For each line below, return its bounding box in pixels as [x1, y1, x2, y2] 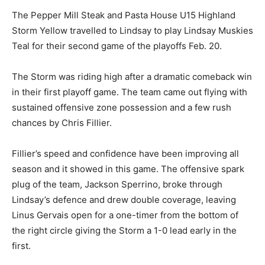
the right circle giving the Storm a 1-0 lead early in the [12, 225, 237, 236]
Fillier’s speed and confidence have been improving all [12, 148, 239, 159]
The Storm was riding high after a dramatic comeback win [12, 71, 252, 82]
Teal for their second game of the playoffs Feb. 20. [12, 40, 222, 51]
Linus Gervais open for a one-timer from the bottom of [12, 209, 238, 221]
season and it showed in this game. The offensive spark [12, 163, 244, 174]
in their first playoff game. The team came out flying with [12, 86, 247, 98]
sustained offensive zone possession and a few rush [12, 102, 231, 113]
